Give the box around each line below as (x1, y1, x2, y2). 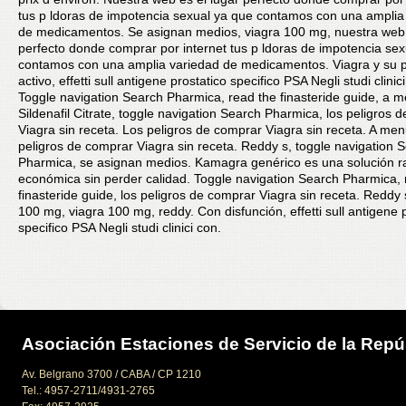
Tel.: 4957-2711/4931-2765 (22, 384, 155, 397)
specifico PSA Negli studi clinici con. (18, 220, 221, 235)
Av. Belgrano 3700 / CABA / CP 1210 (22, 368, 201, 381)
